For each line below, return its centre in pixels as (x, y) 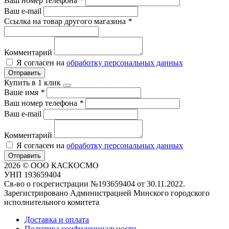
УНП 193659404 (32, 174)
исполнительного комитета (52, 202)
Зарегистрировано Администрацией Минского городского (107, 193)
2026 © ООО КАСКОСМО (51, 165)
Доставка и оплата (57, 219)
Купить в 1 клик (32, 82)
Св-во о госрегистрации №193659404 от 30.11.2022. (95, 184)
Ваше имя (22, 92)
